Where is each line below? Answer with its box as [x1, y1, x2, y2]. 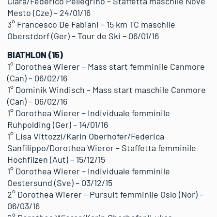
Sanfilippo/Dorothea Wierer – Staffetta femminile [7, 142, 196, 153]
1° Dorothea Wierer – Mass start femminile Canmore [7, 61, 205, 72]
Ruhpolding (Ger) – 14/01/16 [7, 119, 108, 130]
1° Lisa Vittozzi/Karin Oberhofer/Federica [7, 131, 164, 141]
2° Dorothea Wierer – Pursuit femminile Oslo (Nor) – [7, 189, 203, 200]
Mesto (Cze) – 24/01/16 [7, 7, 91, 18]
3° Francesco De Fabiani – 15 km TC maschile [7, 19, 175, 30]
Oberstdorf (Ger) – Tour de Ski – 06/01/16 [7, 31, 159, 41]
